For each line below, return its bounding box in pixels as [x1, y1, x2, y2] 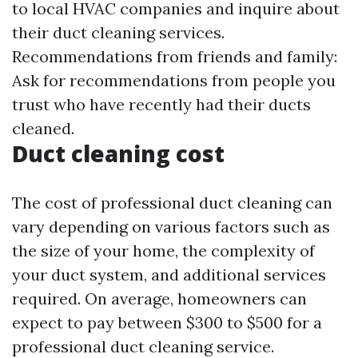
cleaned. [12, 118, 74, 138]
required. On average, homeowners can [12, 288, 307, 308]
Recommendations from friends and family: [12, 46, 337, 66]
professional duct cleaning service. [12, 336, 274, 356]
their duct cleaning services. [12, 22, 225, 42]
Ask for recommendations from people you [12, 70, 336, 90]
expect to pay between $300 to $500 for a [12, 312, 322, 332]
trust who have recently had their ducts [12, 94, 311, 114]
